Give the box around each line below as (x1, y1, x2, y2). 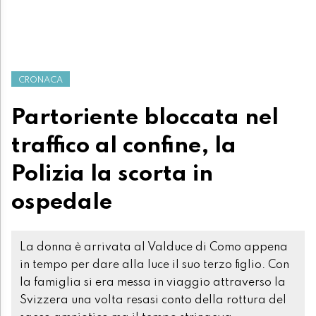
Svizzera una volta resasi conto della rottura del (20, 294, 286, 306)
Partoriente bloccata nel (11, 106, 279, 129)
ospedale (11, 190, 112, 214)
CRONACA (18, 75, 63, 85)
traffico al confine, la (11, 134, 236, 157)
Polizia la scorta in (11, 162, 213, 186)
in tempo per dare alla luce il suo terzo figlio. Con (20, 259, 289, 271)
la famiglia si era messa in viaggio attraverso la (20, 276, 286, 288)
